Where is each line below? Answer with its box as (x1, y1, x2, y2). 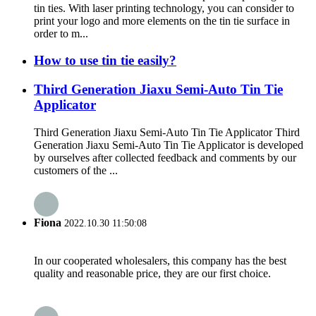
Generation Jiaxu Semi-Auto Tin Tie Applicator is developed (34, 138, 303, 151)
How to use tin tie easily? (34, 53, 176, 68)
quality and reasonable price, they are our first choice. (34, 267, 271, 280)
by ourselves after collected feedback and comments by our (34, 151, 296, 164)
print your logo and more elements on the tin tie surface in (34, 14, 290, 27)
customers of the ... (34, 164, 118, 176)
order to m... (34, 27, 88, 39)
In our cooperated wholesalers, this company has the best (34, 255, 286, 267)
